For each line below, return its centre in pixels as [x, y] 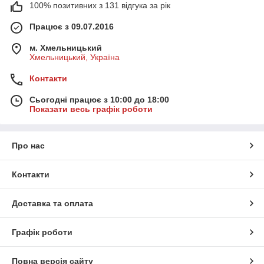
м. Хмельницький [66, 47]
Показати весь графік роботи [91, 109]
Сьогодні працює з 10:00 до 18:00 [99, 99]
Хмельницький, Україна [75, 57]
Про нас [28, 145]
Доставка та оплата [52, 203]
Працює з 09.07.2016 [72, 26]
